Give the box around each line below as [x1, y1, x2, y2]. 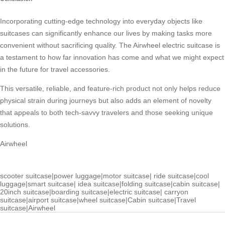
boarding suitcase [51, 187, 107, 196]
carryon [164, 187, 188, 196]
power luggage [54, 171, 101, 180]
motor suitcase [103, 171, 150, 180]
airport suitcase [28, 195, 77, 204]
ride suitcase [154, 171, 194, 180]
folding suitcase [122, 179, 171, 188]
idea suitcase [78, 179, 120, 188]
